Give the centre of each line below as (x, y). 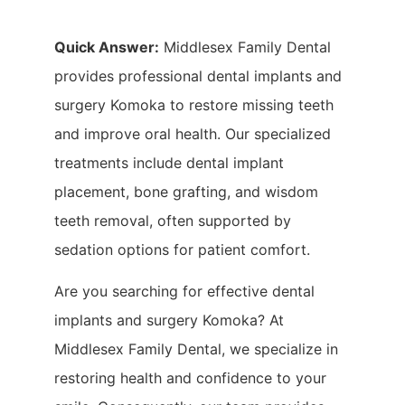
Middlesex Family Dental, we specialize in (196, 349)
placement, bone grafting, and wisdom (186, 192)
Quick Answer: (107, 47)
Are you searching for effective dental (184, 292)
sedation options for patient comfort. (182, 250)
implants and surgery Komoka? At (169, 320)
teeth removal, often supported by (173, 221)
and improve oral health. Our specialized (193, 134)
